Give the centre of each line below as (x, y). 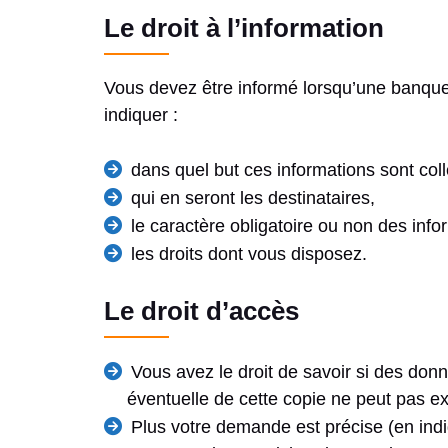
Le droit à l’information (244, 28)
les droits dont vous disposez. (249, 254)
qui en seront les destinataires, (253, 198)
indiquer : (141, 115)
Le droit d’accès (201, 311)
